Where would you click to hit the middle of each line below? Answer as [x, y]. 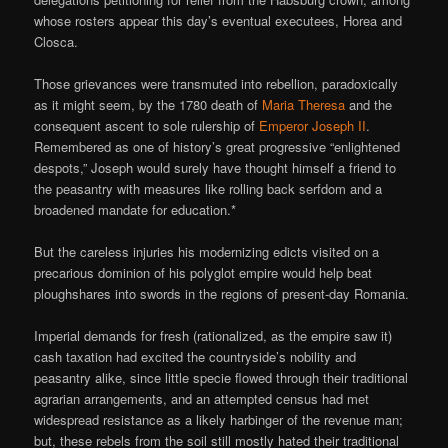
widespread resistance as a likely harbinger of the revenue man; [219, 420]
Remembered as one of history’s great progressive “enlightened [217, 147]
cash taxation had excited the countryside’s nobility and [195, 357]
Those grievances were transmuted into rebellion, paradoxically [216, 84]
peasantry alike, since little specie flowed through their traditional [221, 378]
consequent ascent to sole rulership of [147, 126]
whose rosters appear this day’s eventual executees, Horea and [218, 20]
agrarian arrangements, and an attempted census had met [202, 399]
